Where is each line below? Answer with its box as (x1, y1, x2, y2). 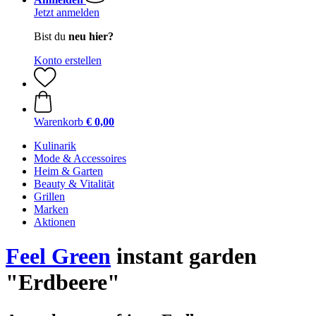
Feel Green (6, 243, 111, 269)
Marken (34, 203, 68, 215)
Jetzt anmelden (34, 6, 99, 18)
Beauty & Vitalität (34, 178, 114, 190)
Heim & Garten (34, 165, 103, 177)
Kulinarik (34, 140, 76, 152)
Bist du (34, 30, 68, 42)
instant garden (111, 243, 257, 269)
